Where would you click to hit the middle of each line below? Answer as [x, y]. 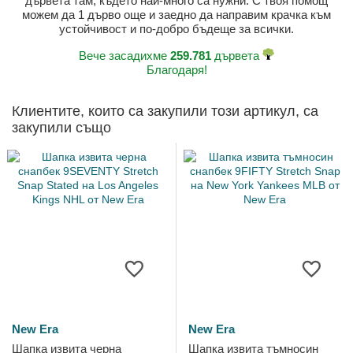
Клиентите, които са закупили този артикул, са [165, 111]
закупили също [61, 128]
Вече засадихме [124, 56]
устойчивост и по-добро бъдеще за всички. [176, 29]
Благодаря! [176, 70]
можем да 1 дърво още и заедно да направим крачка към [176, 15]
